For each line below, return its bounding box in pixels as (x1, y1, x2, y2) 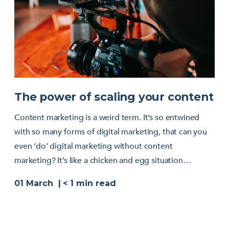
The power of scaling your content (14, 89, 214, 103)
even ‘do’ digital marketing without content (14, 140, 173, 152)
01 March (14, 178, 53, 188)
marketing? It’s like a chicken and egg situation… (14, 154, 191, 166)
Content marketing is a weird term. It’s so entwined (14, 111, 200, 123)
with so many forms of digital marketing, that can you (14, 126, 208, 138)
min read (76, 178, 116, 188)
